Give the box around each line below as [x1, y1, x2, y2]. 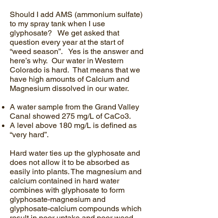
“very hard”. [10, 130, 49, 139]
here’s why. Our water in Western [10, 56, 124, 65]
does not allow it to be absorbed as [10, 158, 129, 167]
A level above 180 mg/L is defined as [10, 121, 137, 130]
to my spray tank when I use [10, 19, 105, 28]
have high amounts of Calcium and [10, 74, 129, 84]
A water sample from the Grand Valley [10, 102, 139, 111]
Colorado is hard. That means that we [10, 65, 140, 74]
